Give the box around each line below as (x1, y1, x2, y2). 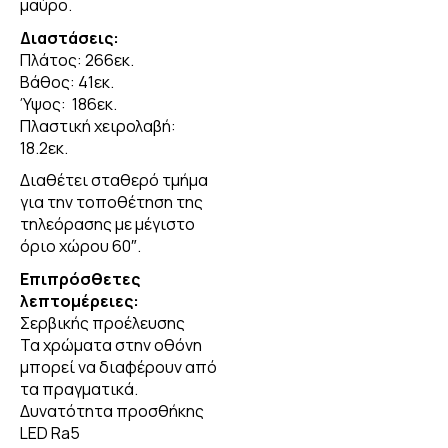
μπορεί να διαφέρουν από (20, 356, 217, 379)
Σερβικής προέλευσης (20, 312, 185, 335)
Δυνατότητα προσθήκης (20, 400, 204, 423)
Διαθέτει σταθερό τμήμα (20, 169, 208, 192)
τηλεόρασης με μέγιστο (20, 213, 195, 236)
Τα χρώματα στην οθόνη (20, 334, 202, 357)
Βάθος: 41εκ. (20, 70, 114, 93)
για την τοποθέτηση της (20, 191, 203, 214)
